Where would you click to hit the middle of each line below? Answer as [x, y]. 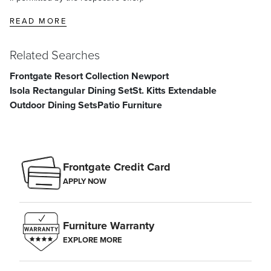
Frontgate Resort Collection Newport [89, 76]
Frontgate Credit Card [117, 167]
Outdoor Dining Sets [54, 105]
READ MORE [38, 21]
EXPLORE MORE [93, 240]
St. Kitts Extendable [175, 91]
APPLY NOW [85, 181]
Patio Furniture [130, 105]
